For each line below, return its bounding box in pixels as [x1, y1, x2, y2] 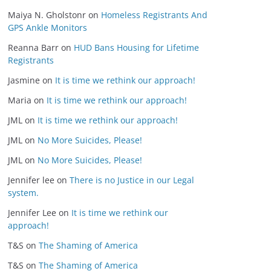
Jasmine [8, 74, 40, 86]
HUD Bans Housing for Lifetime [74, 42, 199, 53]
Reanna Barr [8, 42, 59, 53]
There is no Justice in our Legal [70, 174, 194, 186]
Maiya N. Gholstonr [8, 9, 86, 21]
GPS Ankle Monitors [8, 22, 87, 33]
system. [8, 187, 39, 198]
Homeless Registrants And [101, 9, 207, 21]
